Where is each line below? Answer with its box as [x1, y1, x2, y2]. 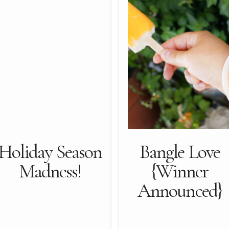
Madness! [18, 159, 81, 183]
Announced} [137, 179, 222, 202]
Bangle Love [139, 140, 220, 164]
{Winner [151, 159, 209, 183]
